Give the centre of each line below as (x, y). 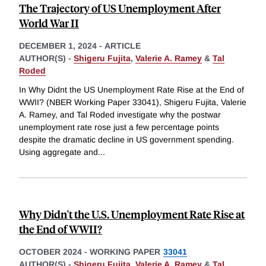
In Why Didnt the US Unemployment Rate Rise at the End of (132, 90)
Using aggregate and (58, 152)
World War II (49, 23)
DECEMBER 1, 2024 (58, 46)
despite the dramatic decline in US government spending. (126, 140)
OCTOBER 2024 (50, 252)
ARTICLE (123, 46)
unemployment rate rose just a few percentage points (119, 127)
